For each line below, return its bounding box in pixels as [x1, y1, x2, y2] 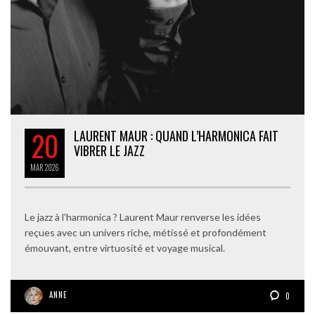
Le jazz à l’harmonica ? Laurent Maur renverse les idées [25, 210, 261, 223]
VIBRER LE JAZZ [74, 141, 145, 160]
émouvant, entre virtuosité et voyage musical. [25, 241, 225, 254]
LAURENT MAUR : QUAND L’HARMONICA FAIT [74, 126, 278, 145]
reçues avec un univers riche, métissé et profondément [25, 226, 266, 238]
